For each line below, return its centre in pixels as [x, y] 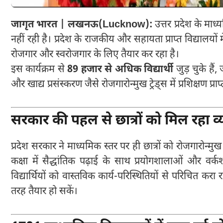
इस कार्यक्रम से [39, 69]
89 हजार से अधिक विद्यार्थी [120, 69]
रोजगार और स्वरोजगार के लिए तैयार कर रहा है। [95, 55]
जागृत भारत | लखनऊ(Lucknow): [82, 25]
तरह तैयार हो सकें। [44, 191]
